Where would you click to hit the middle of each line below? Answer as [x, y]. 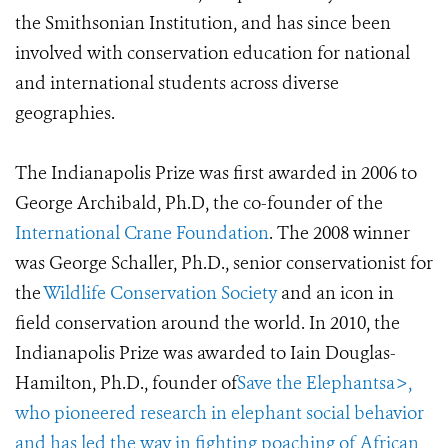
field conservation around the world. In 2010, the [207, 323]
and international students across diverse [177, 83]
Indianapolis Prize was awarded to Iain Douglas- [205, 353]
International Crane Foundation [142, 233]
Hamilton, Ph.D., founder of [126, 383]
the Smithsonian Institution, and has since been [203, 23]
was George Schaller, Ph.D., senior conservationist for [224, 263]
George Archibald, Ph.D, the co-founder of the [199, 203]
